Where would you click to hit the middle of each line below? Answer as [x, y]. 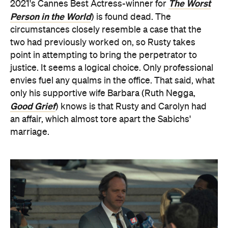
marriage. [30, 132]
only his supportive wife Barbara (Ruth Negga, [103, 94]
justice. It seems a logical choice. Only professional [112, 68]
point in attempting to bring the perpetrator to [104, 55]
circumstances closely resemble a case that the [106, 30]
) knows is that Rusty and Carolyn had [131, 107]
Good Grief [33, 106]
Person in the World [51, 17]
